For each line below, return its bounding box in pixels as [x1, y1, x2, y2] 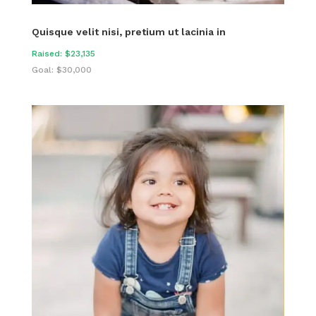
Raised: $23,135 [31, 49, 95, 59]
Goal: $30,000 [31, 65, 92, 75]
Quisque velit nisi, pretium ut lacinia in [31, 26, 226, 38]
